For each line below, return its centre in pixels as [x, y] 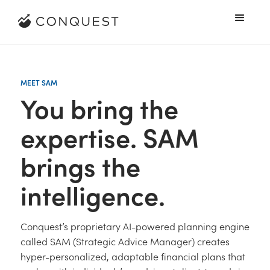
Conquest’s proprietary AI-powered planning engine [135, 226]
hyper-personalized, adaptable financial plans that [133, 256]
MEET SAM [39, 82]
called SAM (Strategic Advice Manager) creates [125, 241]
